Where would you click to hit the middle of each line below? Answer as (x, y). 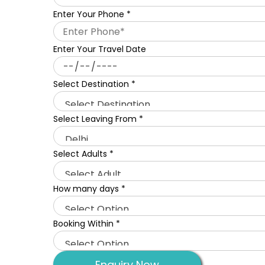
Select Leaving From (96, 119)
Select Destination (92, 84)
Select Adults (81, 154)
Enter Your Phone (90, 14)
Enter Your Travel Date (100, 49)
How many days (87, 189)
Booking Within (85, 224)
